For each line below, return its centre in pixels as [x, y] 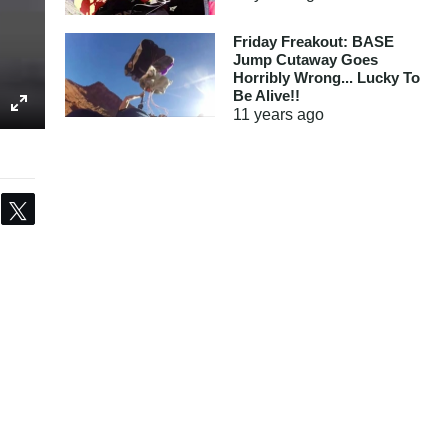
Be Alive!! [266, 95]
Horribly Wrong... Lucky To [326, 77]
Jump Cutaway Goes [305, 59]
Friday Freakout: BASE [313, 41]
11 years [262, 114]
